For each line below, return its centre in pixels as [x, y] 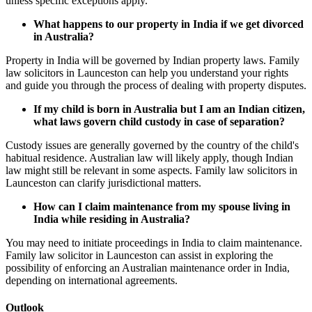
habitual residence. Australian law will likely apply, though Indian [149, 158]
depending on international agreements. [92, 281]
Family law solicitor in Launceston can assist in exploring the [139, 256]
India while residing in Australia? [112, 219]
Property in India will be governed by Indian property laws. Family [153, 61]
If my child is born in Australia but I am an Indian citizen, [169, 109]
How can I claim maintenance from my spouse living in [162, 207]
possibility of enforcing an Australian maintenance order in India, [148, 268]
